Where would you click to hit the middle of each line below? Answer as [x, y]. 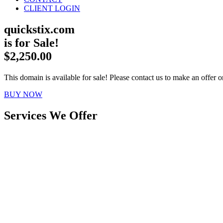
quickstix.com [39, 29]
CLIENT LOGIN [52, 8]
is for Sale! [31, 43]
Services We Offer [51, 115]
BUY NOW [23, 94]
